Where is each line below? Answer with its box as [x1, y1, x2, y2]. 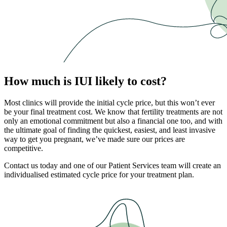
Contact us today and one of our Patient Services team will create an [4, 161, 221, 170]
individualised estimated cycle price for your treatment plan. [4, 170, 194, 179]
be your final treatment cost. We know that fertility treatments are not [4, 107, 222, 116]
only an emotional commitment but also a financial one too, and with [4, 116, 222, 125]
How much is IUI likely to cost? [4, 74, 167, 88]
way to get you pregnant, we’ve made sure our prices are [4, 134, 185, 143]
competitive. [4, 143, 43, 153]
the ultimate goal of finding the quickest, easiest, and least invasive [4, 125, 215, 134]
